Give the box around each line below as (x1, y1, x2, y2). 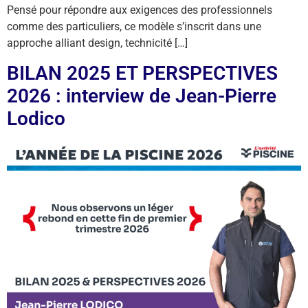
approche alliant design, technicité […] (7, 36, 188, 50)
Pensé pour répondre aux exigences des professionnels (7, 3, 272, 17)
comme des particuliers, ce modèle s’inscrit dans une (7, 20, 261, 34)
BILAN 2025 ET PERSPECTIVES (7, 61, 278, 85)
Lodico (7, 107, 65, 130)
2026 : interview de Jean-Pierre (7, 84, 276, 107)
